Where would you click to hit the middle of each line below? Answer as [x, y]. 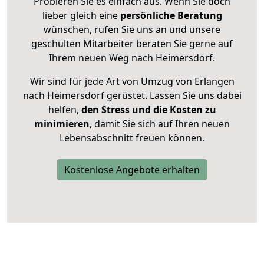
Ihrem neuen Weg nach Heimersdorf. [132, 58]
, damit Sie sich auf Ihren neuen [160, 124]
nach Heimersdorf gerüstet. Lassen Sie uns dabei [132, 96]
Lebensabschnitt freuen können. [132, 138]
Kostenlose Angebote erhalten [132, 170]
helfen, [63, 110]
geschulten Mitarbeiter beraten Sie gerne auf [132, 44]
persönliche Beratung [171, 16]
